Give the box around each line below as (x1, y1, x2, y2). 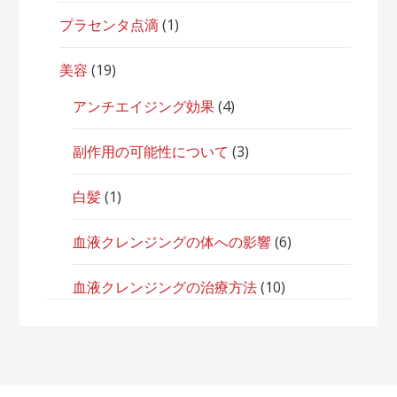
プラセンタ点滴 (59, 15, 160, 35)
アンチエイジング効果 (73, 97, 215, 116)
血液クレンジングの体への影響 (73, 232, 272, 252)
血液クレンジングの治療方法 (73, 277, 258, 297)
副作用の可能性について (73, 142, 230, 161)
